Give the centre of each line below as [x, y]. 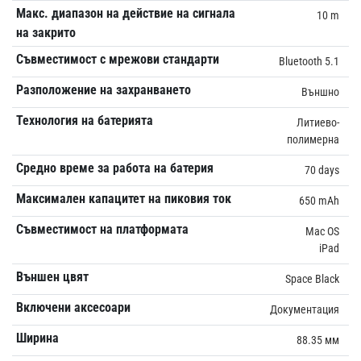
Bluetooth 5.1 [309, 61]
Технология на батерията [84, 120]
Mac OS [322, 231]
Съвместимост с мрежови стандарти [117, 59]
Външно [320, 91]
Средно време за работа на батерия [114, 168]
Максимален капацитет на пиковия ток [123, 198]
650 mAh [319, 200]
